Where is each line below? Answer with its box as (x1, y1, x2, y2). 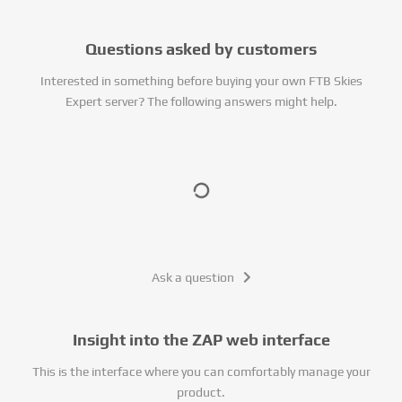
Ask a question (151, 269, 234, 284)
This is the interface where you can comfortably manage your (31, 363, 371, 379)
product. (177, 384, 225, 399)
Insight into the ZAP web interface (72, 329, 330, 349)
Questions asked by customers (85, 39, 317, 58)
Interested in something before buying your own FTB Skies (39, 74, 363, 88)
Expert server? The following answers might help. (65, 94, 337, 109)
